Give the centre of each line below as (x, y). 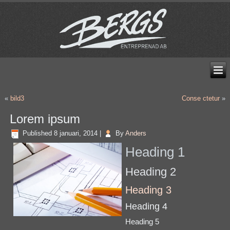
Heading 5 (142, 221)
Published (37, 133)
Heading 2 (151, 171)
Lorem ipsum (45, 119)
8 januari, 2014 (76, 133)
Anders (136, 133)
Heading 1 (155, 152)
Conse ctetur (200, 98)
